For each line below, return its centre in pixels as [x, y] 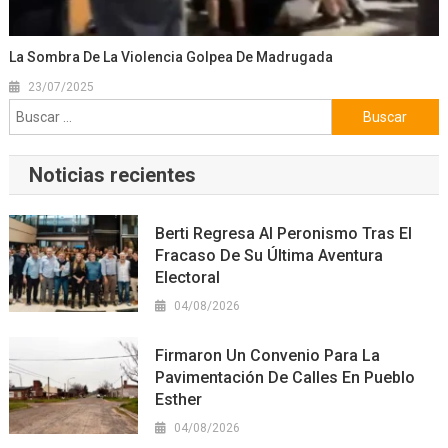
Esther [179, 400]
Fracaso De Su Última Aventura [269, 256]
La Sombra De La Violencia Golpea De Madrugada [171, 57]
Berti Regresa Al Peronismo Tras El [284, 234]
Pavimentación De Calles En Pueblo [285, 378]
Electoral [188, 278]
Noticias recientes [112, 175]
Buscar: [354, 111]
